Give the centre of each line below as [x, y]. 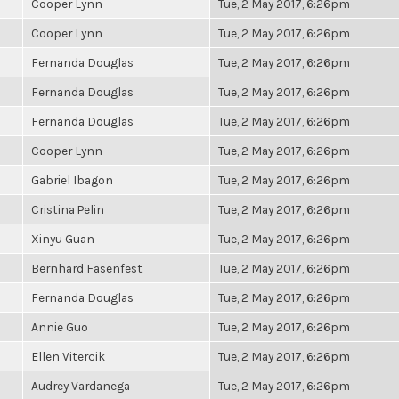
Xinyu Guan [63, 239]
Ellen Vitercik [68, 356]
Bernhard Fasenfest [87, 268]
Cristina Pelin [68, 209]
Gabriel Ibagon [72, 180]
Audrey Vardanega [81, 386]
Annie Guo [60, 327]
